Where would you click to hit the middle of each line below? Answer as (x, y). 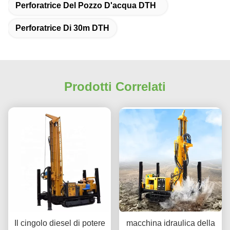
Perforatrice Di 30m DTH (62, 28)
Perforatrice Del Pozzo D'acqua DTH (86, 5)
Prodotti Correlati (115, 87)
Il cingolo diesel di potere (60, 223)
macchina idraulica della (170, 223)
